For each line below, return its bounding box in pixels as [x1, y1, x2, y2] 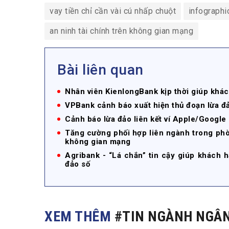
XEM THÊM [44, 208, 114, 225]
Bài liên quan [57, 61, 144, 79]
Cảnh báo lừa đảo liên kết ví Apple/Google [65, 114, 226, 124]
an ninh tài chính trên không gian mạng [50, 26, 193, 36]
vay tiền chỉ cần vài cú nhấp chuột [50, 6, 176, 16]
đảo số [65, 159, 90, 169]
